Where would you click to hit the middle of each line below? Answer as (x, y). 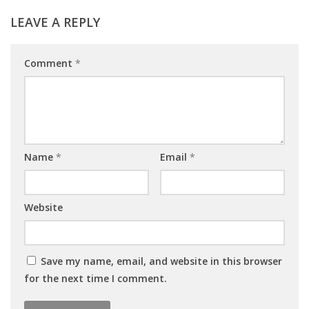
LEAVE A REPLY (55, 22)
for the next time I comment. (96, 279)
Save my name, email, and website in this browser (161, 261)
